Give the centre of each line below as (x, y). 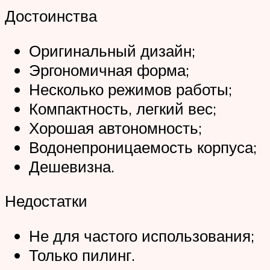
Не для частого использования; (142, 235)
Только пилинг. (82, 255)
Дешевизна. (72, 166)
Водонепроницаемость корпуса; (143, 147)
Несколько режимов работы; (130, 89)
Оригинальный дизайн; (112, 50)
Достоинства (51, 16)
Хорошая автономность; (115, 127)
